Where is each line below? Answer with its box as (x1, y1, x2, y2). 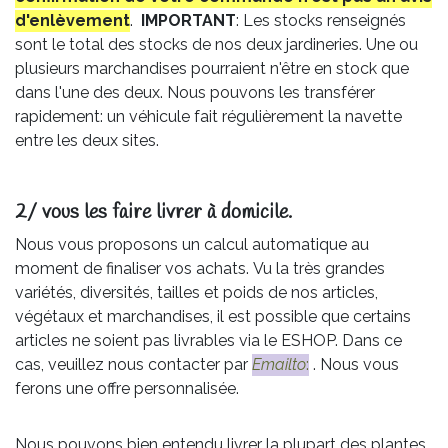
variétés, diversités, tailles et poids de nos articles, (15, 282, 378, 302)
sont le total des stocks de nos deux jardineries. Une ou (15, 34, 418, 54)
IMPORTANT (141, 10, 236, 30)
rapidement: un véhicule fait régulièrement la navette (15, 106, 402, 126)
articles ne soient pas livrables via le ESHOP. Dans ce (15, 330, 402, 350)
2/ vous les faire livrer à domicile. (15, 198, 292, 226)
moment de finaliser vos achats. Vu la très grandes (15, 258, 385, 278)
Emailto (252, 354, 306, 374)
